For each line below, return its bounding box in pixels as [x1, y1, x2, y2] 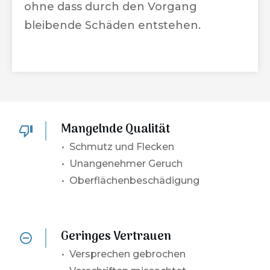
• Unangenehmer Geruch [61, 158, 183, 169]
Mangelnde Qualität [61, 120, 171, 139]
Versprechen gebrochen [69, 248, 186, 260]
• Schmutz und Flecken [61, 141, 175, 152]
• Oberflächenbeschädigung [61, 175, 200, 186]
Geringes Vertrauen [61, 227, 172, 246]
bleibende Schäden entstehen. [24, 19, 201, 32]
